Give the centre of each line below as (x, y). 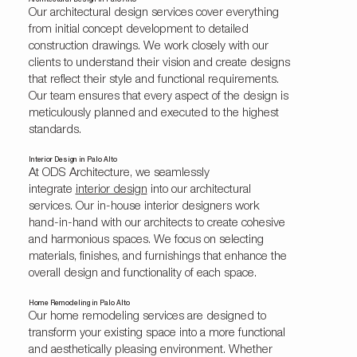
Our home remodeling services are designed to (147, 317)
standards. (55, 131)
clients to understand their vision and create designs (159, 64)
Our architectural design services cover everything (153, 14)
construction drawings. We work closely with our (148, 47)
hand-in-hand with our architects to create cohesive (157, 224)
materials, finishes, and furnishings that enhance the (157, 257)
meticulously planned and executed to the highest (153, 114)
